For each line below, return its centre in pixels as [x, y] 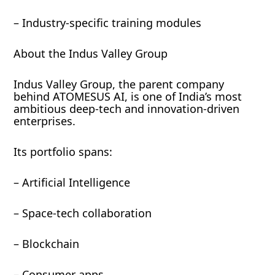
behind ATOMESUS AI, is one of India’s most [128, 97]
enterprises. [45, 121]
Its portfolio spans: [63, 152]
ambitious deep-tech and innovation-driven [127, 109]
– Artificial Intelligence [72, 183]
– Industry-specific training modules [108, 23]
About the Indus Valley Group [91, 54]
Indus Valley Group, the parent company [119, 84]
